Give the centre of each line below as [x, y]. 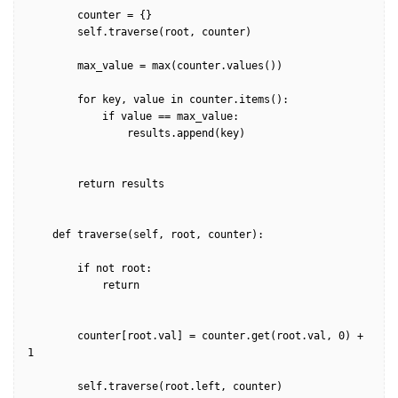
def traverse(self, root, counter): [40, 235]
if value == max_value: [65, 117]
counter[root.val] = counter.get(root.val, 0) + [52, 336]
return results [52, 184]
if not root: [52, 269]
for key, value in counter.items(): [52, 100]
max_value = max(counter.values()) [52, 66]
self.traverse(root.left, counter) [52, 387]
